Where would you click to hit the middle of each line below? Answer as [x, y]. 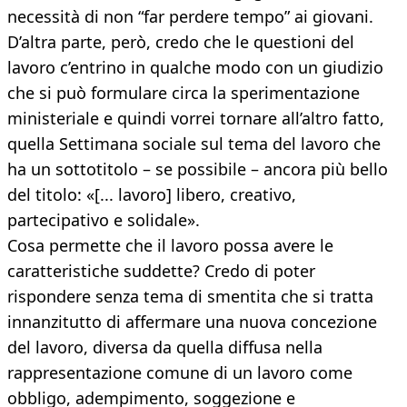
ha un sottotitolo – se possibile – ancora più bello [198, 169]
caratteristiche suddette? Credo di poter [161, 271]
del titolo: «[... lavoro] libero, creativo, [152, 195]
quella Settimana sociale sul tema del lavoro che [194, 144]
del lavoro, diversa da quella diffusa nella [165, 347]
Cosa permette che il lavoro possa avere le [170, 246]
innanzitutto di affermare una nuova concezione [192, 322]
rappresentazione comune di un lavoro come [180, 373]
